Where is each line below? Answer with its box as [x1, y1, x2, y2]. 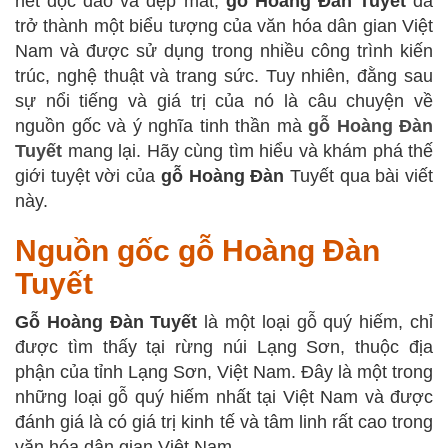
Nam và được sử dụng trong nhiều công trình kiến [15, 40, 433, 61]
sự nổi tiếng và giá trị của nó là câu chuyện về [15, 90, 433, 111]
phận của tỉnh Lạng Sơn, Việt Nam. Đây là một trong [15, 361, 433, 382]
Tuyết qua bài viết [284, 165, 434, 186]
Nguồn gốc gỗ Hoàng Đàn [15, 233, 380, 267]
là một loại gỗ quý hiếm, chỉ [197, 311, 434, 332]
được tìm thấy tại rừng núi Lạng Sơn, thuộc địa [15, 336, 433, 357]
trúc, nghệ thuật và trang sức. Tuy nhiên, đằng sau [15, 65, 433, 86]
